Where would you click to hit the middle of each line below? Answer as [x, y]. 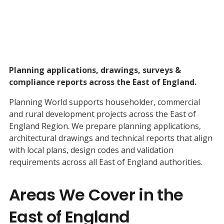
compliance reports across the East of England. [102, 82]
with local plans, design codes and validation [91, 150]
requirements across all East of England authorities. [105, 162]
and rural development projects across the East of [102, 114]
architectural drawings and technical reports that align [110, 138]
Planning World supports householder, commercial [104, 102]
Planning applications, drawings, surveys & [95, 70]
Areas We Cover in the [96, 194]
